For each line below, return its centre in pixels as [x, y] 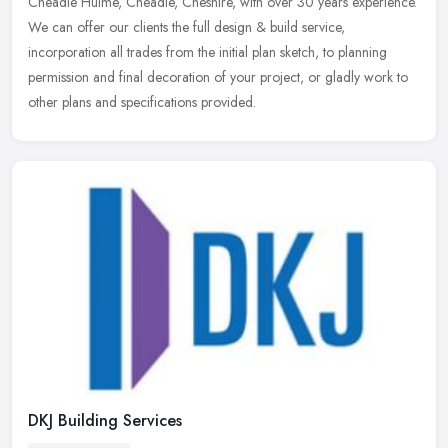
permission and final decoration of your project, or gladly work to [218, 76]
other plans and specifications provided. [142, 101]
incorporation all [75, 51]
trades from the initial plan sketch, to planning [257, 51]
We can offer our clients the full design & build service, [186, 26]
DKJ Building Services [105, 421]
